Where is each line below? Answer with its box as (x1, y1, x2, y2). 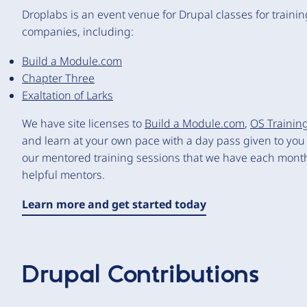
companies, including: (22, 24, 134, 39)
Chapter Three (22, 71, 95, 86)
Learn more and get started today (22, 197, 206, 212)
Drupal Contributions (22, 260, 259, 291)
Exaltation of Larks (22, 88, 113, 103)
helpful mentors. (22, 167, 105, 182)
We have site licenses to (22, 116, 145, 131)
